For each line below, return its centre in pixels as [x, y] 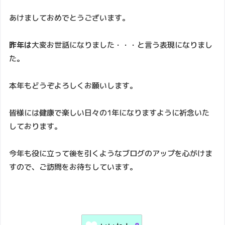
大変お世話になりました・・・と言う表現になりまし [122, 45]
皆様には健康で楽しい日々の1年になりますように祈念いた [109, 113]
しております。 [36, 127]
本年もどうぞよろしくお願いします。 [73, 86]
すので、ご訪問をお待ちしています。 [73, 167]
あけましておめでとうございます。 [70, 18]
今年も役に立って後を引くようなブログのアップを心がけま [111, 154]
